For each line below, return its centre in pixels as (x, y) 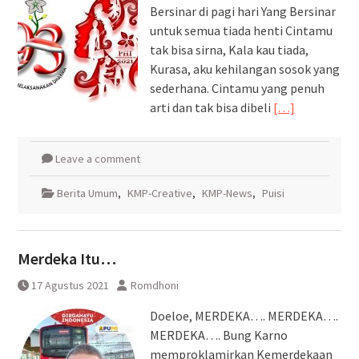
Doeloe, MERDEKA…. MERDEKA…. (244, 315)
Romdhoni (154, 285)
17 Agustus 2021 (70, 285)
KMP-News (227, 193)
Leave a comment (97, 158)
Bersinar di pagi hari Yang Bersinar (242, 11)
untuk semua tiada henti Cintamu (241, 30)
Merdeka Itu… (67, 258)
